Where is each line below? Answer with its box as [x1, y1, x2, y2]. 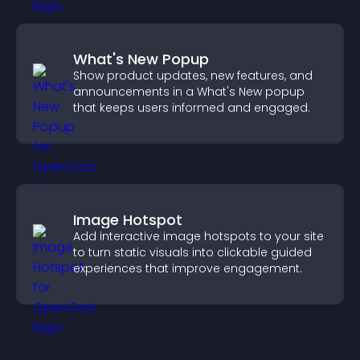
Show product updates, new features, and [73, 67, 313, 84]
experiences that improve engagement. [73, 260, 302, 276]
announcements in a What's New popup [73, 84, 305, 100]
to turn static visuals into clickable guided [73, 244, 312, 260]
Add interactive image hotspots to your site [73, 228, 324, 244]
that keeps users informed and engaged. [73, 100, 310, 116]
